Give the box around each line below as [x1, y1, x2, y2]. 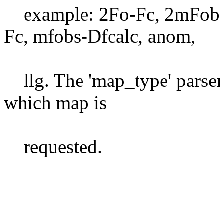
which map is [4, 91, 107, 113]
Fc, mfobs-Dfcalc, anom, [4, 25, 195, 47]
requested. [4, 136, 102, 157]
